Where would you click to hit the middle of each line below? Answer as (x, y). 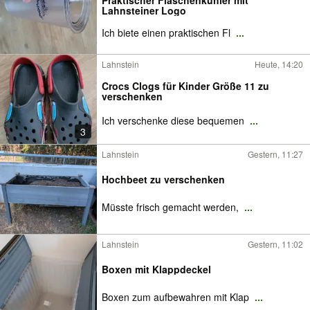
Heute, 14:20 (279, 64)
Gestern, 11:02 (275, 244)
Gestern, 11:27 (275, 154)
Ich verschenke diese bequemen (174, 120)
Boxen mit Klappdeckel (156, 269)
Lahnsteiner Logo (144, 10)
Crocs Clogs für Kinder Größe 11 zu (185, 86)
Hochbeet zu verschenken (163, 179)
